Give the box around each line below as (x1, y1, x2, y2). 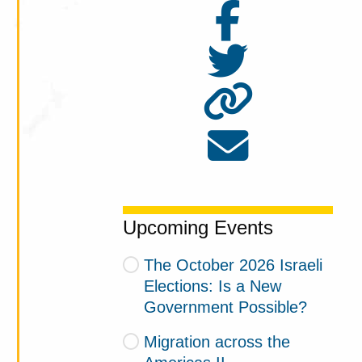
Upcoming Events (123, 217, 274, 238)
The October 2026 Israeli (143, 256, 322, 274)
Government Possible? (144, 298, 308, 316)
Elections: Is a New (144, 277, 282, 295)
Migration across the (143, 332, 290, 351)
